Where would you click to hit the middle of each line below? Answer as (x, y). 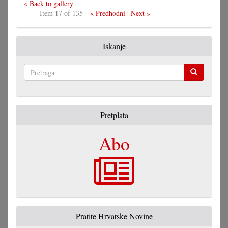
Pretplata (114, 115)
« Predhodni (107, 13)
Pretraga (36, 87)
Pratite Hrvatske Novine (114, 216)
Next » (140, 13)
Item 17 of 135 (61, 13)
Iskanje (114, 46)
